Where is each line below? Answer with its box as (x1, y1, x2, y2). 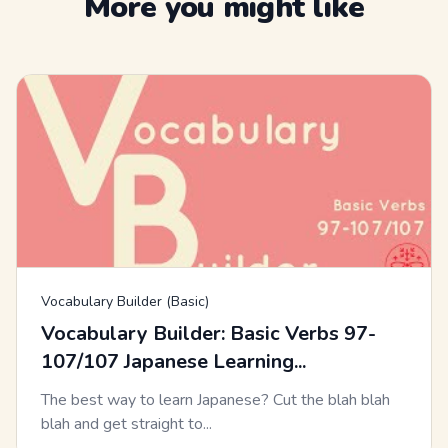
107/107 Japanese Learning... (41, 348, 306, 376)
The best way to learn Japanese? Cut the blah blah (41, 389, 390, 412)
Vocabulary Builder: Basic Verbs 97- (41, 320, 376, 348)
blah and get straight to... (41, 413, 212, 436)
